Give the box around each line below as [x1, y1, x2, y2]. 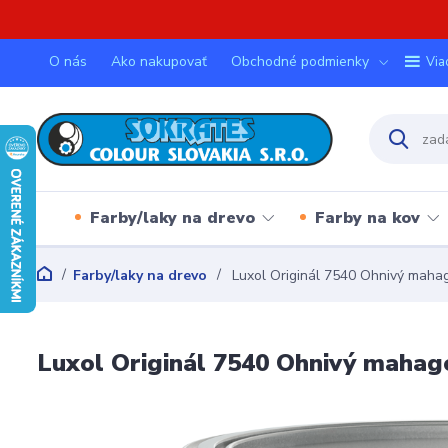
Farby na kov [314, 206, 420, 229]
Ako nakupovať [111, 52, 207, 71]
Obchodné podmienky [231, 52, 369, 71]
